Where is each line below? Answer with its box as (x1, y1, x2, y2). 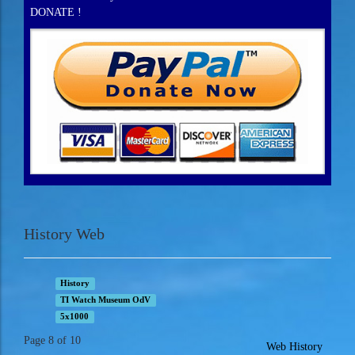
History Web (24, 224, 105, 242)
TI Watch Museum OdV (60, 295, 151, 304)
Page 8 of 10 (24, 334, 81, 346)
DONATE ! (30, 6, 82, 18)
